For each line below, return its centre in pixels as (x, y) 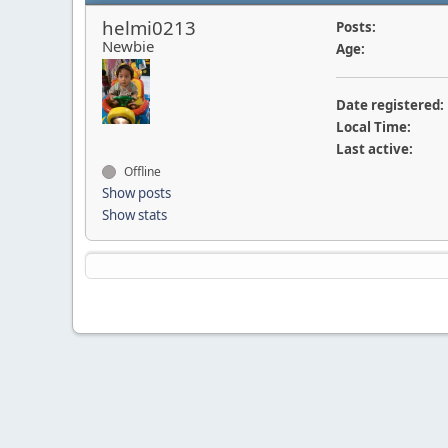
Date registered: (389, 105)
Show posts (136, 193)
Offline (141, 171)
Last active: (374, 149)
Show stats (134, 215)
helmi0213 (149, 27)
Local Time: (373, 127)
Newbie (128, 46)
